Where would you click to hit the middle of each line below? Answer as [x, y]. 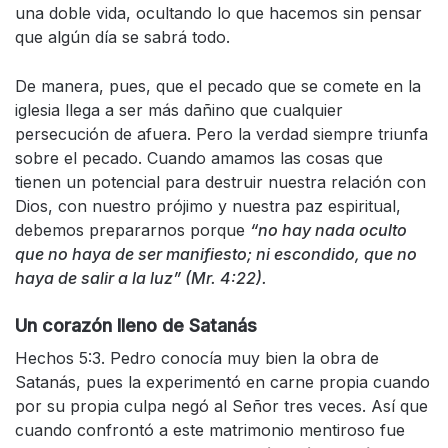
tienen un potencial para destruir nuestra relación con [220, 181]
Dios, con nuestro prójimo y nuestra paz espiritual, [208, 205]
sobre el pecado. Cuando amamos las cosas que [199, 157]
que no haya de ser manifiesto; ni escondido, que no [216, 253]
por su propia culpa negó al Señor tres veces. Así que [221, 405]
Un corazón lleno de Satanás [136, 325]
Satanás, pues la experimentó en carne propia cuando [222, 381]
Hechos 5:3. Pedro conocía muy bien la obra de [197, 357]
